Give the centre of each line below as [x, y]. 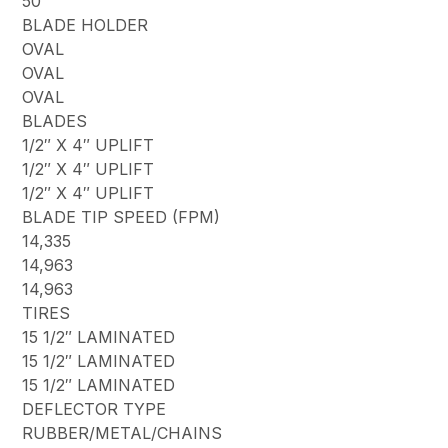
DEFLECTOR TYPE [94, 409]
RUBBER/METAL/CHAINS [122, 433]
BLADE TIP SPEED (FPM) [121, 217]
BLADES [55, 121]
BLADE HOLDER [85, 25]
